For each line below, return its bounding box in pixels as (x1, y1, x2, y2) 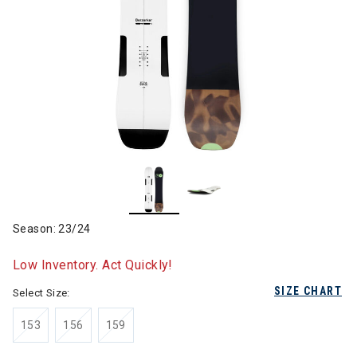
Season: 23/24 (13, 222, 91, 235)
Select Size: (13, 287, 70, 299)
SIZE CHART (274, 284, 342, 297)
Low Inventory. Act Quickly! (13, 257, 173, 273)
